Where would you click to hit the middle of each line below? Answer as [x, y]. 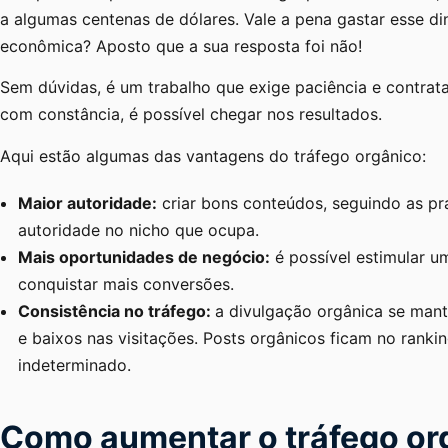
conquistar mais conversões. [128, 283]
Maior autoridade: [87, 202]
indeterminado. [77, 364]
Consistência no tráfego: [116, 310]
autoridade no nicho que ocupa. [141, 229]
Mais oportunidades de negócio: [144, 256]
